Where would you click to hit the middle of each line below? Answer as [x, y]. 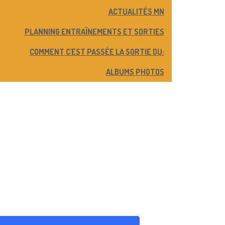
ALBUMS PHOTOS [135, 72]
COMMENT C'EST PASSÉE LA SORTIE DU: [97, 52]
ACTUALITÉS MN [136, 12]
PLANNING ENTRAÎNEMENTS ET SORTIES [94, 32]
